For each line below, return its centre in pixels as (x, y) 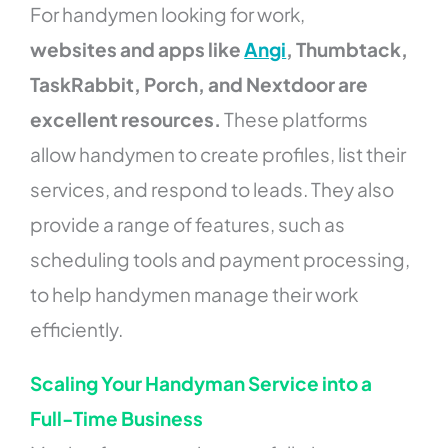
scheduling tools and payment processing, (220, 258)
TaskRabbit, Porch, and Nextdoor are (199, 83)
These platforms (295, 118)
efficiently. (77, 328)
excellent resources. (126, 118)
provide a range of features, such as (188, 223)
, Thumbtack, (347, 48)
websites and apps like (137, 48)
